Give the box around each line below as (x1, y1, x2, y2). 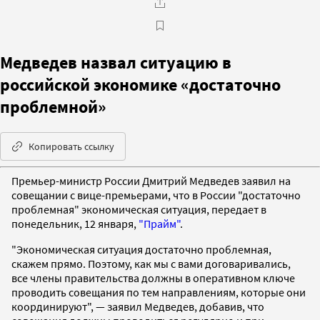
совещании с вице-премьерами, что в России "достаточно (11, 187, 301, 202)
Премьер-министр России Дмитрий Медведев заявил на (11, 173, 291, 188)
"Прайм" (139, 216, 180, 231)
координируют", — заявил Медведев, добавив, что (11, 299, 264, 314)
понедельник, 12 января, (11, 216, 139, 231)
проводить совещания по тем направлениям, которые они (11, 284, 306, 299)
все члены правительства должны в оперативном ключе (11, 270, 295, 285)
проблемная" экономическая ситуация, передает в (11, 201, 266, 216)
